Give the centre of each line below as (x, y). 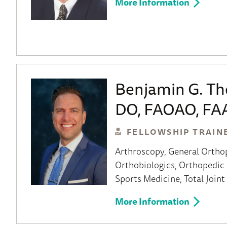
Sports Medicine (147, 178)
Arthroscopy (140, 151)
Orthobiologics (145, 164)
